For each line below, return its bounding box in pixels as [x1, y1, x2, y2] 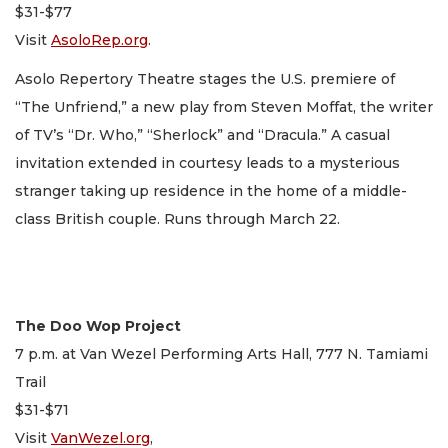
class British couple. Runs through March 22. [15, 209, 344, 228]
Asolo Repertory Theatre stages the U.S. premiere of [15, 69, 395, 88]
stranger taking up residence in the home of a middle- [15, 181, 407, 200]
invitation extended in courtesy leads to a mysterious [15, 153, 400, 172]
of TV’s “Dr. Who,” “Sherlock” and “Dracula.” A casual [15, 125, 390, 144]
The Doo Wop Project [15, 316, 181, 335]
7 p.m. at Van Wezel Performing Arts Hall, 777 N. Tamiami [15, 344, 428, 363]
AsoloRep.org [51, 31, 148, 50]
